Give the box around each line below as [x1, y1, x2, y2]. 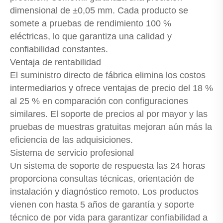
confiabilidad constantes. [10, 44, 108, 55]
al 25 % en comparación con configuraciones [10, 96, 188, 107]
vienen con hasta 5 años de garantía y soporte [10, 200, 194, 210]
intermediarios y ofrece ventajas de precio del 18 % [10, 83, 213, 94]
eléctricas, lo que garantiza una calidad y [10, 31, 172, 42]
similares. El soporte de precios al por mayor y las [10, 109, 208, 119]
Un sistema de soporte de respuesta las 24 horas [10, 161, 205, 171]
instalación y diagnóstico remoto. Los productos [10, 187, 199, 197]
